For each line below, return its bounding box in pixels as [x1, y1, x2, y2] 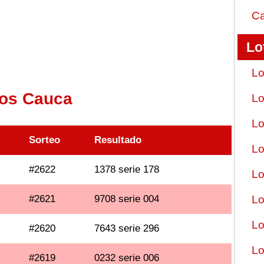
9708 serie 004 [94, 193, 160, 204]
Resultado [94, 134, 142, 146]
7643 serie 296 [94, 223, 160, 234]
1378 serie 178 [94, 164, 160, 175]
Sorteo [29, 134, 61, 146]
